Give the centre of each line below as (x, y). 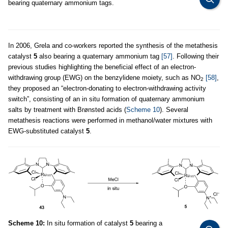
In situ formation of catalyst (87, 223)
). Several (174, 109)
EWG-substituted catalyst (47, 131)
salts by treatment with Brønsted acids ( (67, 109)
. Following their (196, 56)
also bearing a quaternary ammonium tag (99, 56)
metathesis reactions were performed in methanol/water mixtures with (110, 120)
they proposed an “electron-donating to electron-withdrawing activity (107, 88)
